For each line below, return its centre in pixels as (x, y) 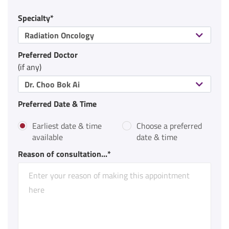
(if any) (30, 67)
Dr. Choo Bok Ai (52, 84)
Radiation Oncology (59, 35)
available (48, 137)
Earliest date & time (67, 125)
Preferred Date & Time (57, 104)
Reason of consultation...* (64, 154)
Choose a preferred (169, 125)
